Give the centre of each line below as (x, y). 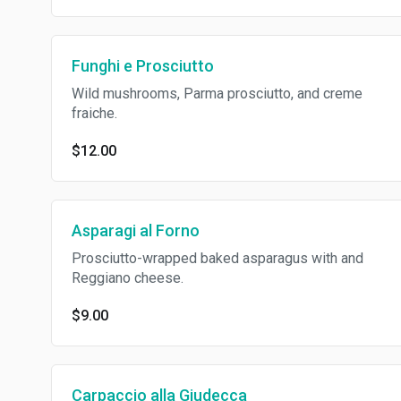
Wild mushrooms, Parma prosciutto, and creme (217, 94)
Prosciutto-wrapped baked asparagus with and (218, 258)
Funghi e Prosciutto (143, 66)
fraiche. (94, 113)
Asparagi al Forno (136, 230)
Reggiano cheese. (128, 278)
